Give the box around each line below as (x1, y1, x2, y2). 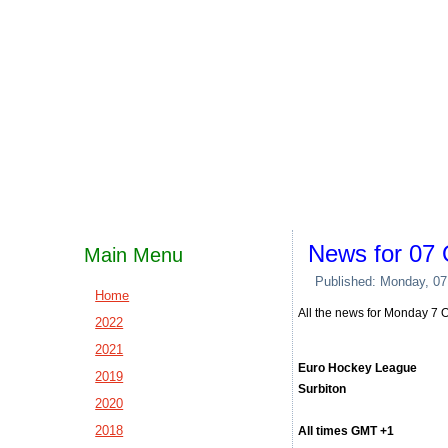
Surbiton (298, 382, 347, 396)
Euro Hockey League (298, 361, 418, 375)
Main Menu (84, 244, 184, 266)
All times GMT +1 (298, 424, 395, 438)
